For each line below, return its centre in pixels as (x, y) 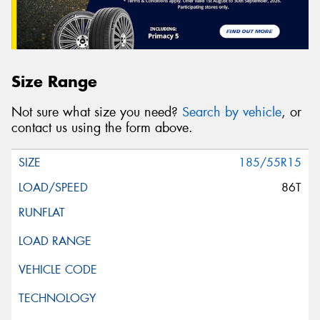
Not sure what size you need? (97, 112)
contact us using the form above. (102, 128)
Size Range (54, 82)
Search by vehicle (232, 112)
